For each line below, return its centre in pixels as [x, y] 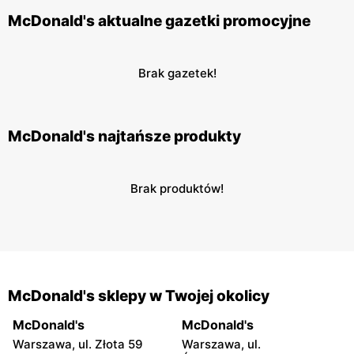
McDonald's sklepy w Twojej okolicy [139, 296]
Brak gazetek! [177, 73]
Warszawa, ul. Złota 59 [78, 344]
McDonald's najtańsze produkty [124, 136]
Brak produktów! [177, 188]
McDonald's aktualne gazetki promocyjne [159, 21]
